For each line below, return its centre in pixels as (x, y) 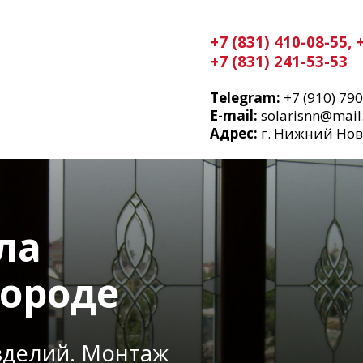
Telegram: (245, 98)
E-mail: (234, 115)
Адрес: (234, 133)
